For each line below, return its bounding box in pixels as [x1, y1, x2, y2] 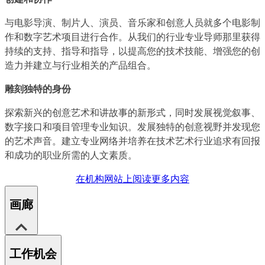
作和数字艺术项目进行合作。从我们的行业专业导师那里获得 [5, 30, 260, 43]
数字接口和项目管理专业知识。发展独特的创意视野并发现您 [5, 119, 260, 133]
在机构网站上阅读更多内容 [76, 172, 189, 185]
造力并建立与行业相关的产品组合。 [5, 58, 156, 72]
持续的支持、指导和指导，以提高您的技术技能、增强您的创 [5, 44, 260, 57]
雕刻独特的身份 [5, 82, 71, 95]
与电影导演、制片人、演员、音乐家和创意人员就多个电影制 [5, 15, 260, 29]
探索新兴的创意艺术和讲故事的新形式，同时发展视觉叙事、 [5, 105, 260, 119]
